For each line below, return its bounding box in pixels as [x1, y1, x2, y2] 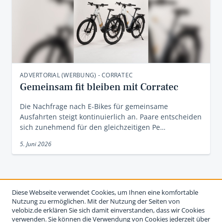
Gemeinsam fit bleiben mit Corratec [20, 81, 178, 94]
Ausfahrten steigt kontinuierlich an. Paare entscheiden [20, 112, 202, 121]
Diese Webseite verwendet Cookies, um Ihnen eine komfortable [12, 188, 198, 197]
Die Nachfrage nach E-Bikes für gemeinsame [20, 102, 168, 111]
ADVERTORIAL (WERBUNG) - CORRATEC [20, 71, 133, 79]
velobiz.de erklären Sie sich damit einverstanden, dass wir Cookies [12, 206, 205, 215]
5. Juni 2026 [20, 140, 52, 148]
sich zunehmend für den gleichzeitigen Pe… [20, 122, 166, 132]
